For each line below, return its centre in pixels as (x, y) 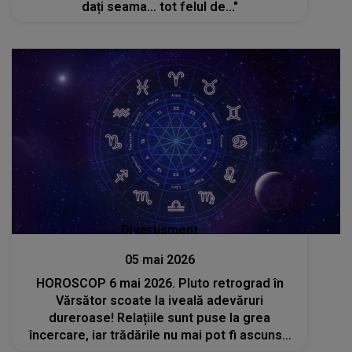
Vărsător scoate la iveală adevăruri (160, 300)
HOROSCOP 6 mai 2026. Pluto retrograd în (159, 283)
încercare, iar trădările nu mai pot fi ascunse (160, 335)
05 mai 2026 (159, 259)
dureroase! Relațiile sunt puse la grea (160, 317)
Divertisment (160, 229)
